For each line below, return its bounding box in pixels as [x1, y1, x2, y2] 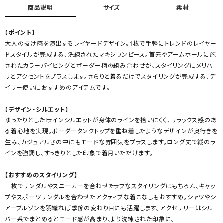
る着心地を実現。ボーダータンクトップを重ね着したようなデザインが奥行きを [5, 127, 218, 135]
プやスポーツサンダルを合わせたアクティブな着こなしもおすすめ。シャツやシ [5, 193, 216, 201]
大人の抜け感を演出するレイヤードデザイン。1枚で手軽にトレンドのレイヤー [5, 39, 217, 47]
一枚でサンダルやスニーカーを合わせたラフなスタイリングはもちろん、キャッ [5, 182, 215, 190]
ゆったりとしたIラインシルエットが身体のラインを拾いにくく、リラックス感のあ [5, 116, 217, 124]
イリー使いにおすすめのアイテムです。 [5, 83, 110, 91]
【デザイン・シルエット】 [5, 105, 69, 113]
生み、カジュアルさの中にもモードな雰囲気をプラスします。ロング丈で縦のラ [5, 138, 216, 146]
